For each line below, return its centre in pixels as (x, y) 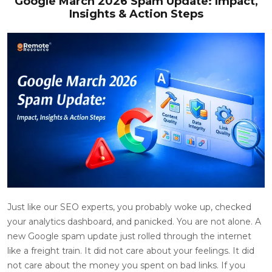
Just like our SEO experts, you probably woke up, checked (129, 207)
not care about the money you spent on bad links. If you (126, 265)
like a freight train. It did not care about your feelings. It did (131, 250)
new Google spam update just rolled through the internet (129, 236)
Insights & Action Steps (136, 14)
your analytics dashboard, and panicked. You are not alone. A (134, 221)
